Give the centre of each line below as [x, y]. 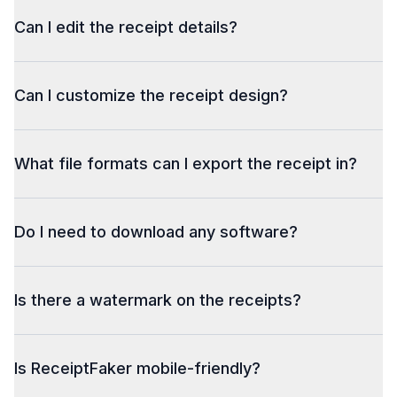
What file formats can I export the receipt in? [186, 163]
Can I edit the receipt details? [126, 27]
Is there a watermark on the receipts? [158, 300]
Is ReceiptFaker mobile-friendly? [137, 368]
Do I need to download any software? [156, 232]
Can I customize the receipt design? [151, 95]
